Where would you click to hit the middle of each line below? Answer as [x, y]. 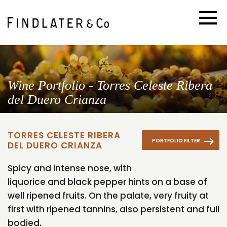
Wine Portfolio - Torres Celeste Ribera [110, 85]
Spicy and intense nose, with [70, 168]
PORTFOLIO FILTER [176, 140]
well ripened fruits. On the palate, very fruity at [108, 196]
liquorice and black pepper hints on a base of [107, 182]
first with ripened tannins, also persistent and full [113, 210]
